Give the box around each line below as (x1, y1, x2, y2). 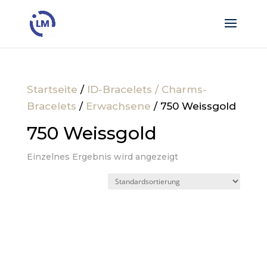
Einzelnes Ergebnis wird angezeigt (26, 151, 178, 162)
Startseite (26, 83, 77, 95)
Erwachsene (85, 100, 151, 112)
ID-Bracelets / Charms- (86, 83, 207, 95)
